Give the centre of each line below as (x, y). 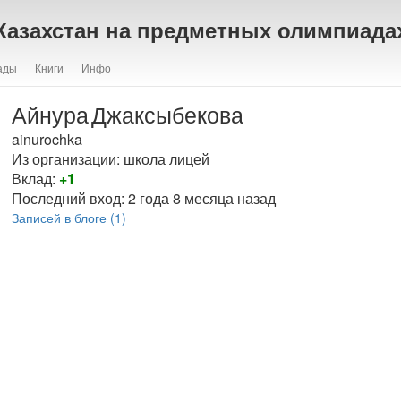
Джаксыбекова (167, 114)
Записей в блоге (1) (68, 218)
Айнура (50, 114)
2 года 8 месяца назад (201, 198)
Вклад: (35, 179)
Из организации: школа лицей (110, 159)
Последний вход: (69, 198)
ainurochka (47, 139)
